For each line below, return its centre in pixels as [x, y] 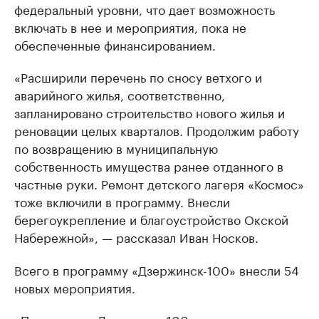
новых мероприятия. [75, 287]
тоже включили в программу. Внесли [122, 201]
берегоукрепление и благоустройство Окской [151, 219]
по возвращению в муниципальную [116, 148]
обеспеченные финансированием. [115, 45]
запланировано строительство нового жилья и [150, 112]
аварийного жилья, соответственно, [120, 94]
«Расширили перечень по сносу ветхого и [138, 77]
